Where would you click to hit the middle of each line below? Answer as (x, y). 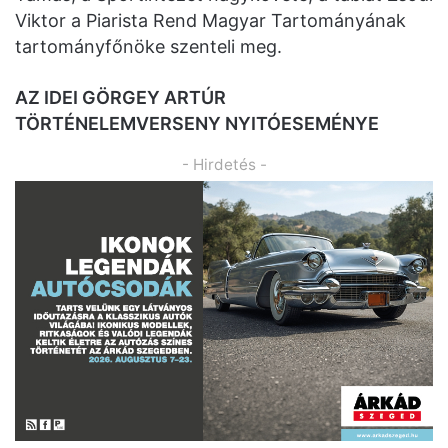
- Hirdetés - (224, 164)
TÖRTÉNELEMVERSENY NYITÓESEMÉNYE (197, 123)
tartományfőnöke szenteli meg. (148, 46)
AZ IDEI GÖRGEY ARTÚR (120, 97)
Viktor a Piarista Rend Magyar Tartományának (210, 20)
